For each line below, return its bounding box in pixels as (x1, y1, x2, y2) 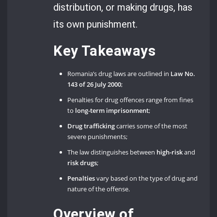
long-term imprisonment (75, 106, 149, 115)
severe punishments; (67, 132, 128, 141)
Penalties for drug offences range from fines (67, 95, 194, 105)
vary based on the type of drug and (95, 174, 198, 183)
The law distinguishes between (67, 148, 157, 157)
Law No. (170, 69, 196, 78)
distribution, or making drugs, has (53, 1, 193, 13)
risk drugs (67, 158, 97, 168)
